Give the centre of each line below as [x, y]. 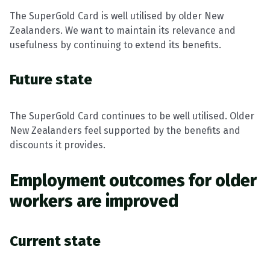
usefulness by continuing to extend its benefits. [115, 45]
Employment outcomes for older [133, 181]
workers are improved [94, 201]
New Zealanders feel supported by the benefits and [125, 130]
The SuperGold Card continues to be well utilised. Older [132, 116]
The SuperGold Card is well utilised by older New [117, 16]
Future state [51, 80]
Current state [55, 241]
